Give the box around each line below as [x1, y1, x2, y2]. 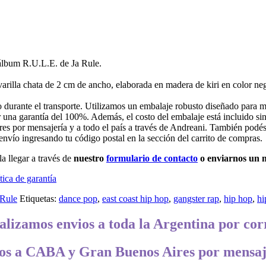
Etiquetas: [20, 193, 59, 204]
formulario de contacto [106, 153, 198, 163]
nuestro [74, 153, 106, 163]
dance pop [59, 193, 97, 204]
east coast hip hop [102, 193, 169, 204]
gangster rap [173, 193, 219, 204]
